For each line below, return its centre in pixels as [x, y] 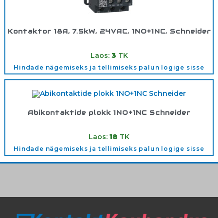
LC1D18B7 [128, 47]
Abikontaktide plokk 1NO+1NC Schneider [109, 113]
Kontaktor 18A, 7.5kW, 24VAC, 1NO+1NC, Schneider [109, 32]
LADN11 [128, 128]
